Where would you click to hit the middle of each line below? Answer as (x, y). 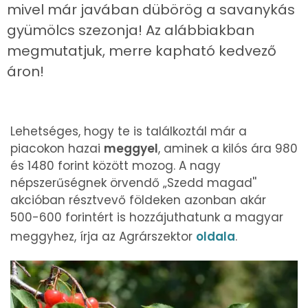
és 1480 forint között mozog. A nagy (115, 166)
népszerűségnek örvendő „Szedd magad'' (133, 183)
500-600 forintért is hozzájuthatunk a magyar (147, 217)
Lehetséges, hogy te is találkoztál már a (129, 131)
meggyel (131, 148)
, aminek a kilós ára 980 (228, 148)
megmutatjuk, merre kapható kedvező (142, 51)
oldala (216, 236)
